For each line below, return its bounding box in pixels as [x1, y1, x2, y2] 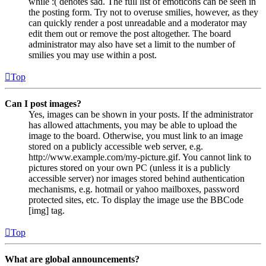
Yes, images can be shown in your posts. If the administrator [28, 109, 253, 119]
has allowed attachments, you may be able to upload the [28, 119, 237, 130]
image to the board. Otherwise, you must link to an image [28, 130, 243, 141]
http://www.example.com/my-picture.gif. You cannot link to [28, 151, 251, 162]
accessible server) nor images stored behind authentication [28, 173, 245, 183]
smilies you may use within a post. [28, 49, 157, 60]
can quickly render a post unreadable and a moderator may [28, 17, 247, 28]
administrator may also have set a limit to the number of [28, 39, 235, 49]
